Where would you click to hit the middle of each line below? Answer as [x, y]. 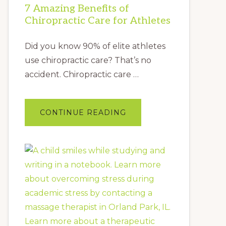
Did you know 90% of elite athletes [95, 46]
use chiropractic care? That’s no [88, 60]
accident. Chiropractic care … [82, 74]
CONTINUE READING [83, 112]
